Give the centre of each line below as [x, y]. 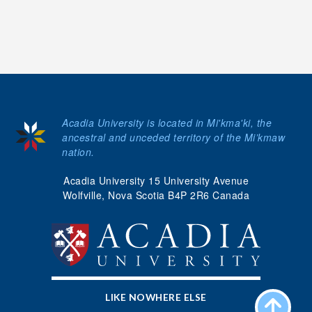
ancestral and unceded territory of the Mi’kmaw [173, 137]
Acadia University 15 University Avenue [156, 180]
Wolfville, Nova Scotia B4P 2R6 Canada [156, 195]
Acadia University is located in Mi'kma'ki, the [167, 123]
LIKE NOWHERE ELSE [156, 297]
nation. [78, 152]
